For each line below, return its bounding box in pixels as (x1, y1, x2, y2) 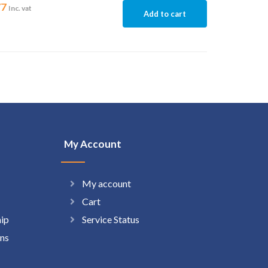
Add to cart (143, 9, 186, 19)
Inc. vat (8, 4, 32, 13)
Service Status (81, 213, 139, 225)
